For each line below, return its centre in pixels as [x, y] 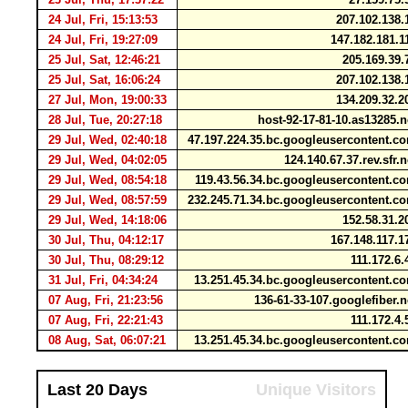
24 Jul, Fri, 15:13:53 [103, 20]
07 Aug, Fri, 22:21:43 [106, 320]
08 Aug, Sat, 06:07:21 [107, 340]
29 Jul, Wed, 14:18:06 [107, 220]
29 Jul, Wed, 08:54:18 [107, 180]
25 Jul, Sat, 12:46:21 [104, 60]
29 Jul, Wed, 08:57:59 [107, 200]
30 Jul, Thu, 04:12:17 [106, 240]
